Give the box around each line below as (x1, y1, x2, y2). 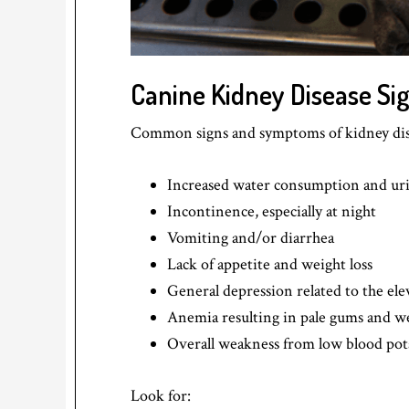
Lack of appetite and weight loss (167, 253, 372, 275)
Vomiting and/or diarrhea (167, 226, 334, 248)
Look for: (131, 384, 191, 406)
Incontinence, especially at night (167, 200, 376, 222)
